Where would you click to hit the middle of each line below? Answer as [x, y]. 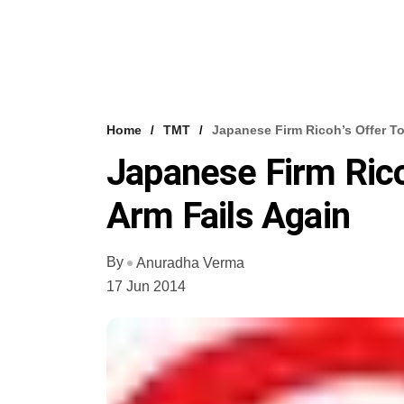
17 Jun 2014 [146, 286]
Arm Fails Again [228, 216]
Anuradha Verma [190, 262]
